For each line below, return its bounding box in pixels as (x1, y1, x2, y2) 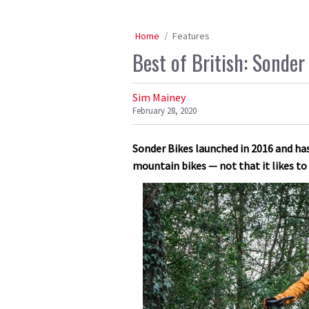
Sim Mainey (132, 90, 186, 104)
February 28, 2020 (132, 105, 197, 116)
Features (172, 30, 210, 42)
